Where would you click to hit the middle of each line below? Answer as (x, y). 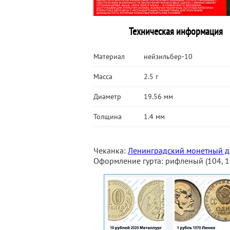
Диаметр (107, 97)
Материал (109, 56)
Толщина (108, 117)
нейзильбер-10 (168, 56)
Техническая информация (176, 31)
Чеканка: (111, 150)
